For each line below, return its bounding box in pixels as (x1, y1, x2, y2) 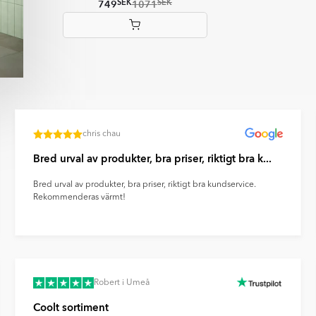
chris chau (83, 130, 121, 139)
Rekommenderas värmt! (33, 193, 126, 202)
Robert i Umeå (94, 279, 150, 288)
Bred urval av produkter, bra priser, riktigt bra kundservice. (33, 181, 257, 190)
